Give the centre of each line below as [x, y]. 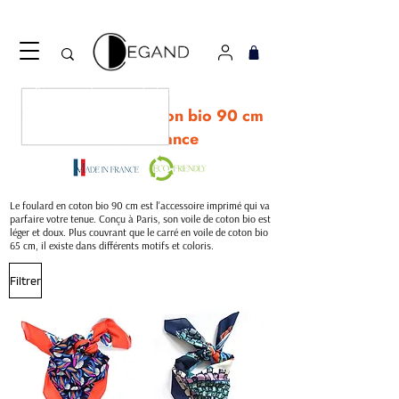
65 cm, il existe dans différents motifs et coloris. [113, 245]
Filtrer [25, 281]
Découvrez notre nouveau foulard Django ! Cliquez [138, 91]
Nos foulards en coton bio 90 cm [142, 116]
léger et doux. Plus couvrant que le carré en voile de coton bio [139, 232]
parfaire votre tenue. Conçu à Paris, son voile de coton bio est [140, 219]
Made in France [142, 139]
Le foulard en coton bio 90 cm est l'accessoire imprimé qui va [140, 205]
